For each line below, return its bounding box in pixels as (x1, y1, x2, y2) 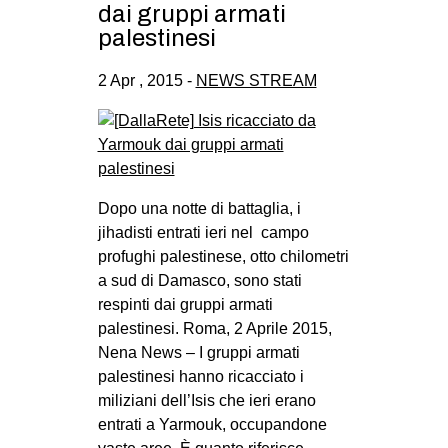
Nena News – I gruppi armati (97, 344, 300, 362)
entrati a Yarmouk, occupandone (97, 416, 327, 434)
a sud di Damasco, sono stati (97, 272, 302, 290)
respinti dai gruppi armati (97, 296, 273, 314)
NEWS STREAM (195, 72, 317, 90)
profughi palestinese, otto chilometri (97, 248, 349, 266)
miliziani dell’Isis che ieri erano (97, 392, 316, 410)
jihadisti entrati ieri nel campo (97, 224, 309, 242)
